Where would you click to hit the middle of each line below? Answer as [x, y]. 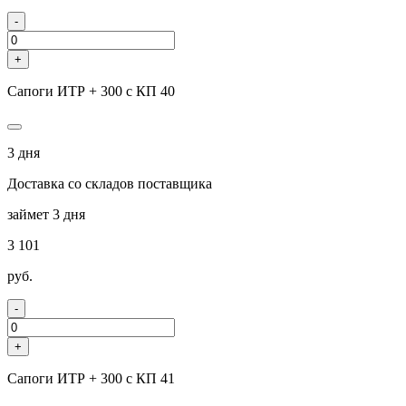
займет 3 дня [46, 214]
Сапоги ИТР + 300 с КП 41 [91, 378]
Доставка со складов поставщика [110, 183]
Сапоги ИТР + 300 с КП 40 [91, 91]
